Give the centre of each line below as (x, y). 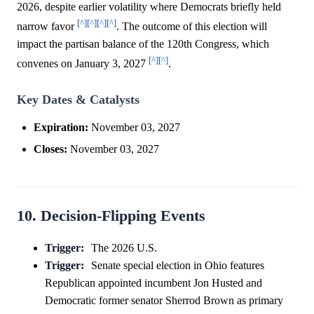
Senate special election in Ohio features (177, 265)
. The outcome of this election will (192, 27)
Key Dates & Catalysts (78, 99)
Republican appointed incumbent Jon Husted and (153, 282)
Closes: (50, 149)
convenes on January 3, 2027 (83, 64)
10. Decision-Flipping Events (111, 216)
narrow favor (47, 27)
